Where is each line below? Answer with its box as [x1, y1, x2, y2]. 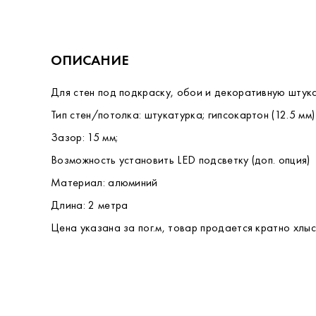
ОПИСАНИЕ [51, 51, 129, 69]
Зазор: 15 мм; [51, 130, 119, 145]
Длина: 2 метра [51, 197, 128, 212]
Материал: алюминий [51, 175, 158, 190]
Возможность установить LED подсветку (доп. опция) [51, 152, 310, 167]
